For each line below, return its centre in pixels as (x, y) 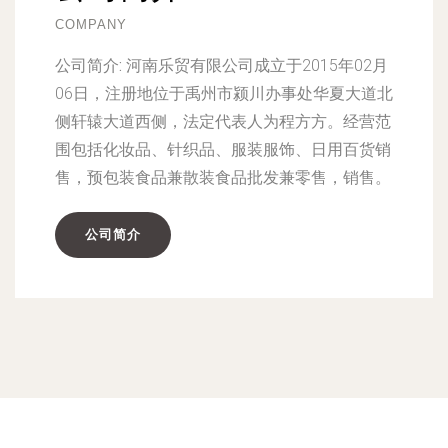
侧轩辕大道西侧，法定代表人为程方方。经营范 (223, 121)
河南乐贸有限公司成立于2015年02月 (255, 65)
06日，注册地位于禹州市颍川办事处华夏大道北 (224, 93)
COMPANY (91, 24)
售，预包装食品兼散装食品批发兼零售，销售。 (223, 177)
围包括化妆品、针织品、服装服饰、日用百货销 (223, 149)
